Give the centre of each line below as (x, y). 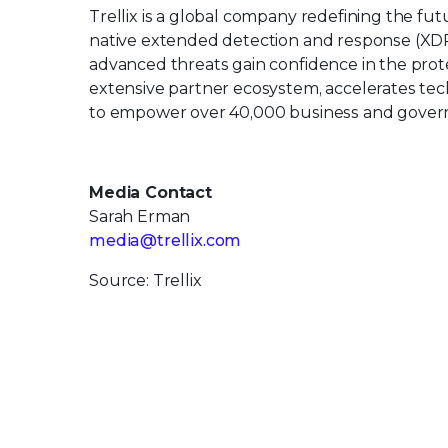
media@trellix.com (165, 240)
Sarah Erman (140, 216)
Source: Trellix (145, 280)
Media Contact (150, 192)
